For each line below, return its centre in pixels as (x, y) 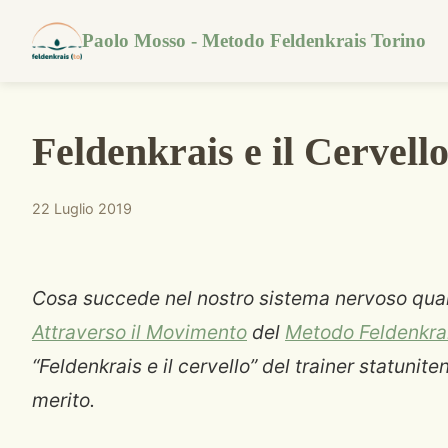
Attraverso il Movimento (139, 332)
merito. (63, 400)
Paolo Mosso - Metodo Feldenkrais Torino (254, 40)
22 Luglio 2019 (82, 208)
